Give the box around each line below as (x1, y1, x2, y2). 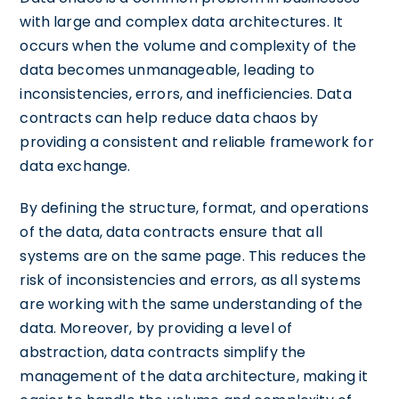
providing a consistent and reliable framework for (20, 131, 374, 152)
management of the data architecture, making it (20, 365, 369, 387)
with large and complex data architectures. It (20, 11, 344, 32)
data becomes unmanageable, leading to (20, 59, 314, 80)
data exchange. (20, 155, 131, 176)
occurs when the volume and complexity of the (20, 35, 356, 56)
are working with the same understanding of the (20, 293, 363, 314)
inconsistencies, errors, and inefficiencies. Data (20, 83, 352, 104)
